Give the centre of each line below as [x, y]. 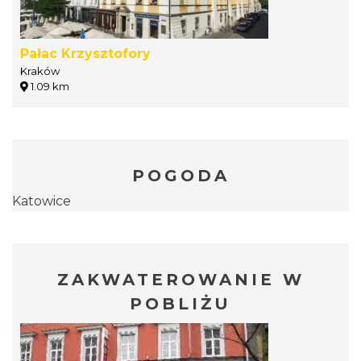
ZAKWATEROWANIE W [180, 280]
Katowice [41, 201]
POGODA [180, 176]
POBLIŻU [180, 304]
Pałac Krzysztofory [85, 54]
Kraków [40, 71]
